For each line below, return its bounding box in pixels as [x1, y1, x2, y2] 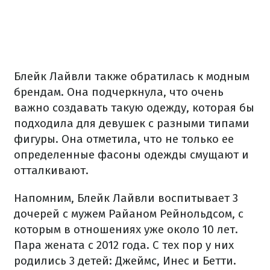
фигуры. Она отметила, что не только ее [14, 132, 234, 146]
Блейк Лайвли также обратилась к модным [14, 69, 250, 84]
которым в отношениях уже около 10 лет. [14, 222, 238, 237]
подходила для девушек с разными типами [14, 116, 250, 131]
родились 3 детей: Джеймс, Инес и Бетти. [14, 254, 236, 268]
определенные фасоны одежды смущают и [14, 148, 249, 162]
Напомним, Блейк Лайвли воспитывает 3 [14, 191, 238, 206]
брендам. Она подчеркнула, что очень [14, 85, 224, 99]
